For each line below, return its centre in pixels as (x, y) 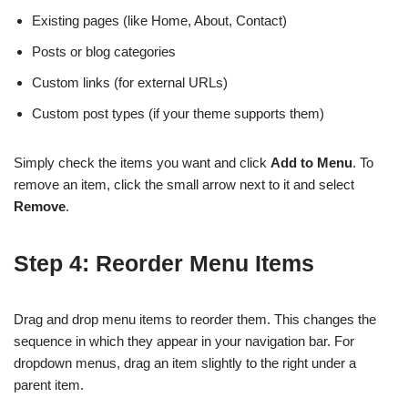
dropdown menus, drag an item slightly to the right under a (185, 363)
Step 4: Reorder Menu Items (164, 264)
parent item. (49, 385)
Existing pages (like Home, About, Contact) (159, 21)
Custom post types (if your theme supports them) (178, 114)
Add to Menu (311, 163)
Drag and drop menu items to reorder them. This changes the (195, 320)
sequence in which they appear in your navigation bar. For (184, 342)
